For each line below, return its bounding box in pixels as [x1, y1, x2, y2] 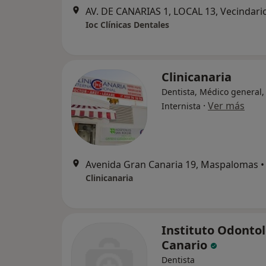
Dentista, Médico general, [161, 86, 264, 97]
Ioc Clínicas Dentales [85, 19, 169, 30]
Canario [161, 237, 210, 253]
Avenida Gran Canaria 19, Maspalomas [85, 158, 258, 171]
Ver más [208, 99, 245, 112]
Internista [161, 100, 201, 112]
